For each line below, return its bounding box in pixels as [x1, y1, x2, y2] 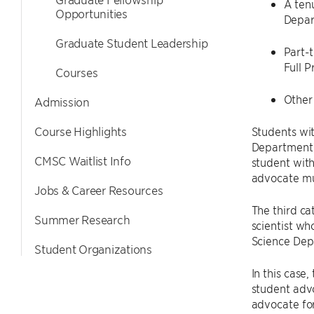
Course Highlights [34, 124, 127, 138]
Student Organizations [34, 242, 152, 256]
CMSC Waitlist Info [34, 153, 131, 168]
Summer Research [34, 212, 130, 226]
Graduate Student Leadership [55, 36, 208, 50]
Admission [34, 95, 90, 109]
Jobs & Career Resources [34, 183, 163, 197]
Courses [55, 65, 98, 79]
